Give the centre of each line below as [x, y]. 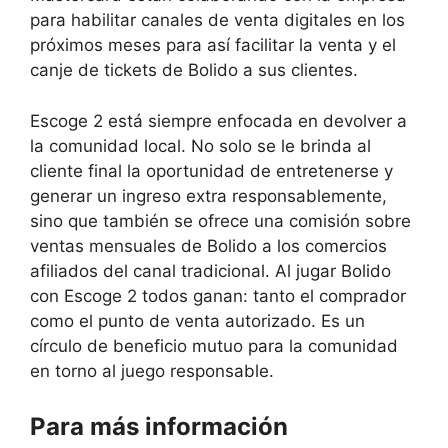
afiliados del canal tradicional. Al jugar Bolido [210, 270]
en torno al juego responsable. [152, 370]
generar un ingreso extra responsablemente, [208, 195]
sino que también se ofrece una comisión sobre [220, 220]
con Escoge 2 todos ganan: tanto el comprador [218, 295]
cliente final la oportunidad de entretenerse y [211, 170]
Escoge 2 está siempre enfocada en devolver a [218, 120]
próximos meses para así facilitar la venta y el [213, 45]
